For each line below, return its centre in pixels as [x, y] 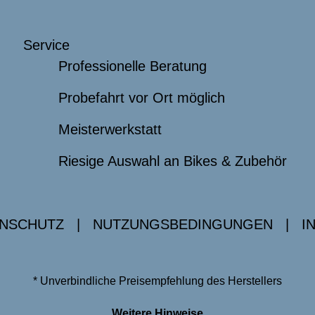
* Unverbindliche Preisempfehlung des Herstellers [157, 281]
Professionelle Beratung [132, 66]
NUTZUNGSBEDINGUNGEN [182, 225]
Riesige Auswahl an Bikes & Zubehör [172, 161]
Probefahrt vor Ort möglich [141, 98]
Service [46, 45]
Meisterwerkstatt [110, 130]
